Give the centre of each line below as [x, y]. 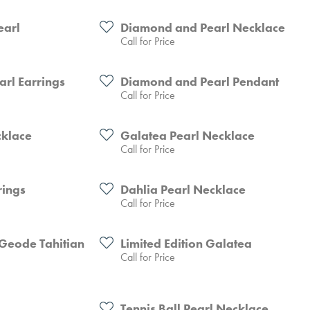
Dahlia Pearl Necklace [183, 189]
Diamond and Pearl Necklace [203, 27]
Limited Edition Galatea [186, 243]
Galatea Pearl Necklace [188, 135]
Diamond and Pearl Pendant [200, 81]
